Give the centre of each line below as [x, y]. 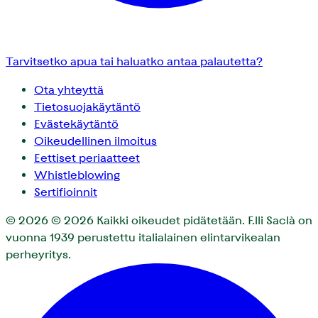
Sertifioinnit [66, 192]
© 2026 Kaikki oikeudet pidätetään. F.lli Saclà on [182, 221]
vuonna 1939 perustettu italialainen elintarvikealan [143, 238]
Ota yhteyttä [69, 90]
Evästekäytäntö [76, 124]
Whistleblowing [77, 175]
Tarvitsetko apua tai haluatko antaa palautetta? [134, 62]
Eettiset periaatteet [87, 158]
